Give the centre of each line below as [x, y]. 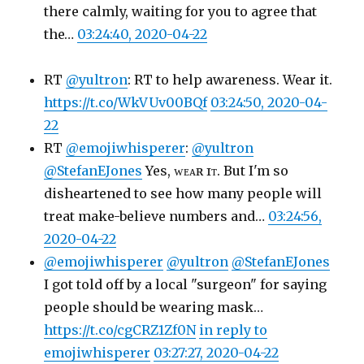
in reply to [234, 330]
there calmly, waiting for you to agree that [181, 11]
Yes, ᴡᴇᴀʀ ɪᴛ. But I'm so [216, 171]
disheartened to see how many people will [183, 193]
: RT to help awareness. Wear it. [230, 80]
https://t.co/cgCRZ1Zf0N [120, 330]
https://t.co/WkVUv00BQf [126, 102]
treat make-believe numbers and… [156, 216]
